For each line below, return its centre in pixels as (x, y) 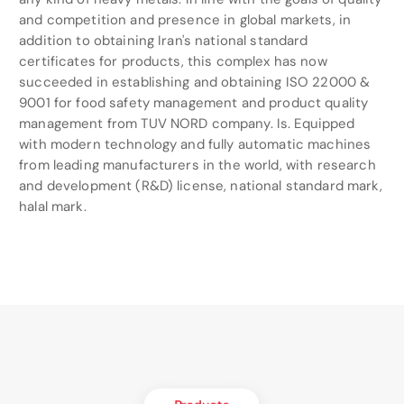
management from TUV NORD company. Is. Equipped (187, 124)
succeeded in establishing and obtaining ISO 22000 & (195, 83)
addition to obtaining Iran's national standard (164, 41)
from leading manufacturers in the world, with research (197, 165)
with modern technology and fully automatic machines (195, 145)
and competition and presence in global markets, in (185, 20)
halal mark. (53, 207)
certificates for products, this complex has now (173, 62)
